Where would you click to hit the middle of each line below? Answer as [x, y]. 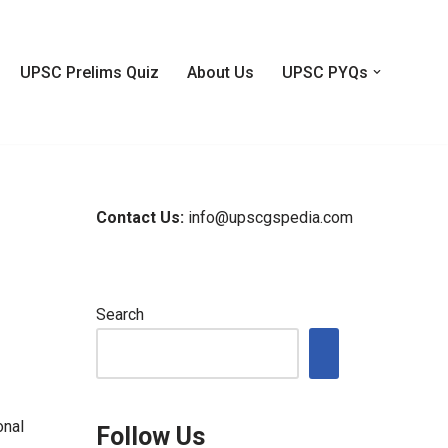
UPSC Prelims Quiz [89, 72]
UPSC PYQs [325, 72]
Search [119, 314]
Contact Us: [141, 217]
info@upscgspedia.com [270, 217]
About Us [220, 72]
